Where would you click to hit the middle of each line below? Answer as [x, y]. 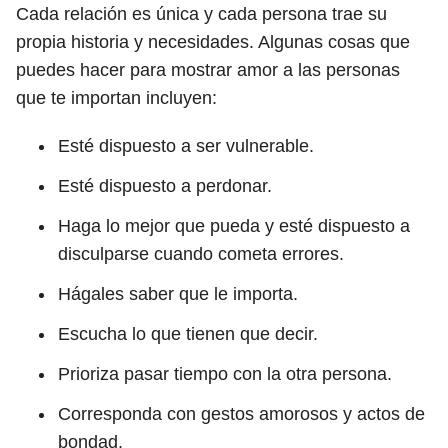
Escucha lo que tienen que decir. [188, 334]
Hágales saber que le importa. [178, 294]
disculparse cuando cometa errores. [201, 254]
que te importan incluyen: [116, 98]
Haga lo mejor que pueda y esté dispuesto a [234, 226]
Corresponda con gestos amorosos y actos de [241, 414]
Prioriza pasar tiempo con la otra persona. [225, 374]
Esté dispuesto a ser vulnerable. [186, 146]
